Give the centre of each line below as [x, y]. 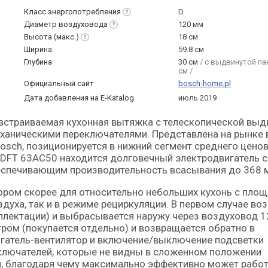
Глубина [38, 62]
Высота [39, 37]
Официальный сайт [59, 83]
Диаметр [41, 24]
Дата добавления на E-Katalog [79, 98]
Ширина [38, 49]
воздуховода [83, 24]
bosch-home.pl [205, 83]
